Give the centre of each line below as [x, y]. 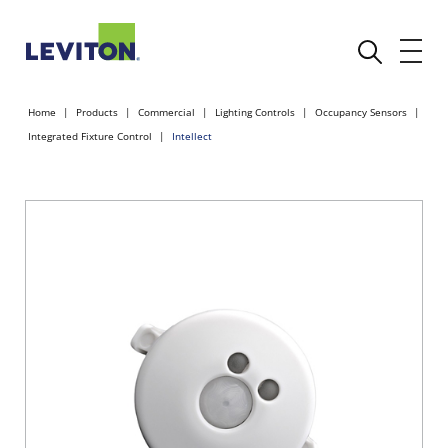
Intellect [192, 136]
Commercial [166, 112]
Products [97, 112]
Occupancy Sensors [361, 112]
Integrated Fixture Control [90, 136]
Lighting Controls [255, 112]
